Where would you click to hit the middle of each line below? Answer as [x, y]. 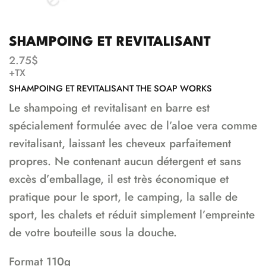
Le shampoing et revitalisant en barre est [109, 108]
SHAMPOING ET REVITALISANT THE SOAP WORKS [110, 89]
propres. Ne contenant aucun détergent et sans [125, 161]
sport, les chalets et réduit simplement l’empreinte [132, 215]
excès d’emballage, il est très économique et [119, 179]
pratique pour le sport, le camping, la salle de [123, 197]
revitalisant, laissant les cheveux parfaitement [120, 144]
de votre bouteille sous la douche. [93, 233]
